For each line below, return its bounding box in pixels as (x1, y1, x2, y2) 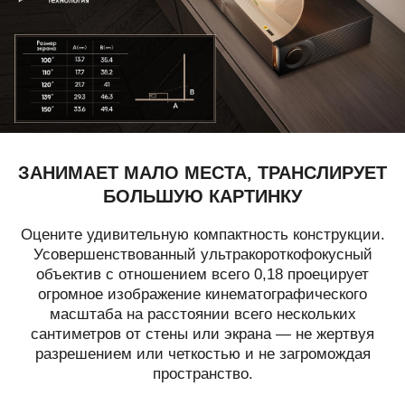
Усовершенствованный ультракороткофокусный (33, 246, 372, 264)
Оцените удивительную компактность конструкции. (20, 226, 385, 244)
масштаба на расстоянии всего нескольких (49, 306, 356, 324)
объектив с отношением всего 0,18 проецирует (36, 266, 369, 284)
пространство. (152, 365, 253, 383)
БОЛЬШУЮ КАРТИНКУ (103, 184, 302, 208)
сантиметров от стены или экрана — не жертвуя (31, 325, 374, 344)
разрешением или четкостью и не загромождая (34, 345, 371, 363)
